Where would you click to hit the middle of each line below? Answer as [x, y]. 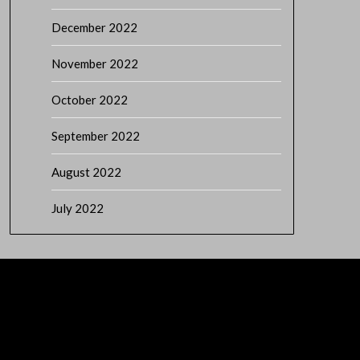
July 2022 [77, 208]
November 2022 [94, 63]
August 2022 [86, 172]
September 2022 [95, 136]
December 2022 [94, 27]
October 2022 [89, 100]
